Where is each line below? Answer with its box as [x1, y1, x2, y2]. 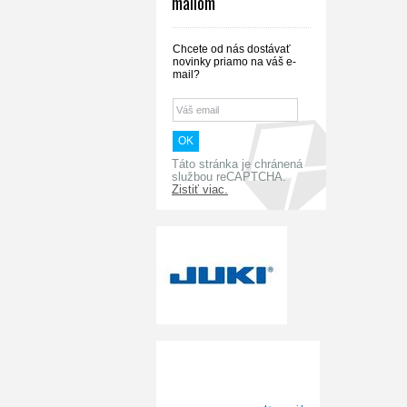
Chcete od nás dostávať [173, 43, 291, 55]
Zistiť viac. [172, 184, 228, 196]
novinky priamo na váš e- [173, 55, 296, 68]
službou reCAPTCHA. [172, 171, 286, 184]
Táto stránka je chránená [172, 158, 303, 171]
